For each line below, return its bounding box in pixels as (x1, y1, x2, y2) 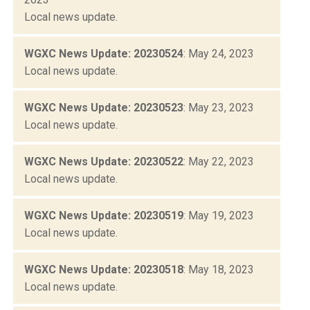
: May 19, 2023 (183, 208, 254, 222)
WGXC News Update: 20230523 (24, 100, 183, 114)
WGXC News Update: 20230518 (24, 262, 183, 276)
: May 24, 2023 (183, 46, 254, 60)
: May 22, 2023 (183, 154, 254, 168)
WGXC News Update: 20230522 (24, 154, 183, 168)
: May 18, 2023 (183, 262, 254, 276)
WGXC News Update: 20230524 (24, 46, 183, 60)
